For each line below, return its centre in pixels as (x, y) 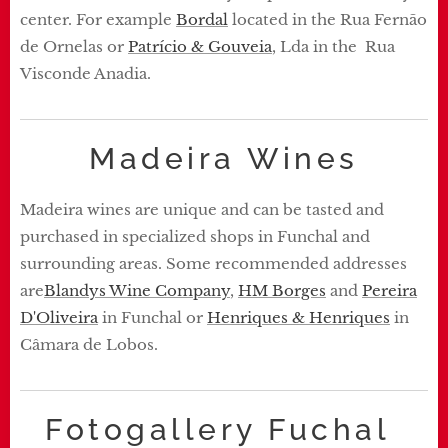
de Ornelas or (74, 46)
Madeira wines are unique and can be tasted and (202, 209)
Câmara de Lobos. (89, 344)
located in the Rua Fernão (327, 19)
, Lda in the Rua (333, 46)
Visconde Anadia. (85, 73)
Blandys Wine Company (137, 290)
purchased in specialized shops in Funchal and (195, 236)
